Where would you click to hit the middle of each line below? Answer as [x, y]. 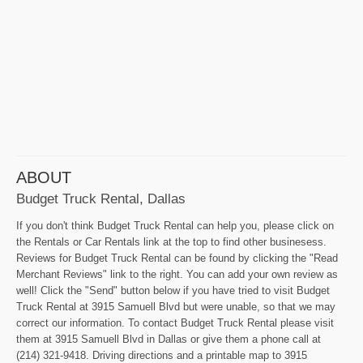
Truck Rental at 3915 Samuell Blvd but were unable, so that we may [176, 307]
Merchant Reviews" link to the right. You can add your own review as [177, 275]
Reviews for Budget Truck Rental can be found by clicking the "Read [177, 258]
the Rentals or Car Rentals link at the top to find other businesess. [171, 242]
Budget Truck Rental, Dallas [101, 199]
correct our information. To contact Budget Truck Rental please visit [175, 323]
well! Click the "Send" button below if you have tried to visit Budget [173, 291]
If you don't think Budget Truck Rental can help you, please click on [175, 226]
